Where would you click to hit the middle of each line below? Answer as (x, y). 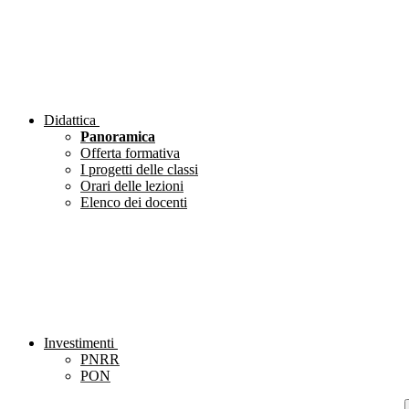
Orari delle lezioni (132, 186)
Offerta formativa (130, 153)
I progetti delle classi (139, 170)
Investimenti (79, 343)
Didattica (70, 121)
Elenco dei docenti (134, 203)
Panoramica (118, 137)
